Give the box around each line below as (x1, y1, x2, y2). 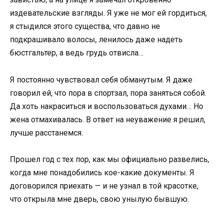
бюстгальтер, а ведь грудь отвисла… (10, 48, 143, 58)
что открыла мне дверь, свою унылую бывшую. (10, 194, 189, 204)
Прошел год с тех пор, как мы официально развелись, (10, 154, 209, 164)
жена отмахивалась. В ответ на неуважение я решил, (10, 114, 205, 124)
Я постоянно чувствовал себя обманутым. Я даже (10, 75, 192, 84)
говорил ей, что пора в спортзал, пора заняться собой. (10, 88, 206, 98)
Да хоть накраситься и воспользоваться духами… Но (10, 101, 203, 111)
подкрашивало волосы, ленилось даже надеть (10, 35, 183, 45)
